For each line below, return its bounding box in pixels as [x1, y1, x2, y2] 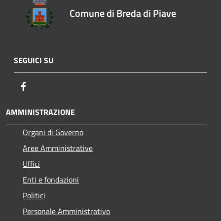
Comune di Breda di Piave [70, 5, 177, 21]
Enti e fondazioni [23, 174, 79, 186]
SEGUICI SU [14, 54, 53, 67]
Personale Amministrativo [23, 205, 110, 218]
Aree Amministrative [23, 142, 93, 154]
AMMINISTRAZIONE [6, 106, 75, 118]
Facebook [29, 80, 60, 92]
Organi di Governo [23, 126, 83, 139]
